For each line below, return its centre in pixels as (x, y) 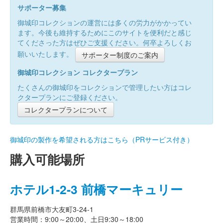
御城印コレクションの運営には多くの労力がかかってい (105, 23)
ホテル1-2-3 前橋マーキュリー (96, 189)
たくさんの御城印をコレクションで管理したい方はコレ (105, 87)
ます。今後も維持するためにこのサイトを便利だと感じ (105, 33)
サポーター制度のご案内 (120, 55)
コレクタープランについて (66, 110)
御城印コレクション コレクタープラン (78, 72)
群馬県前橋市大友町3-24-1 (52, 209)
